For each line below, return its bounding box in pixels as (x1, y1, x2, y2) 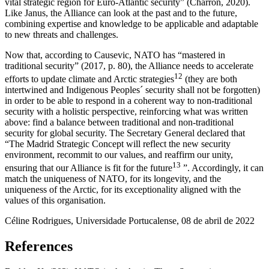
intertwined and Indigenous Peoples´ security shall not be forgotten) (5, 85, 260, 95)
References (5, 238, 73, 255)
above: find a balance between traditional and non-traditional (5, 117, 234, 128)
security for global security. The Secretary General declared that (5, 128, 245, 139)
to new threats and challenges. (5, 29, 118, 40)
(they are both (183, 74, 237, 85)
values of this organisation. (5, 195, 106, 206)
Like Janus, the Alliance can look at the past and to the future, (5, 7, 237, 18)
